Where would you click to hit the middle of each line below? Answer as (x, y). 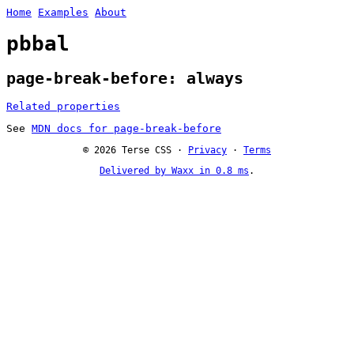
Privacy (207, 150)
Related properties (63, 106)
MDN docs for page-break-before (126, 128)
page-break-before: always (125, 78)
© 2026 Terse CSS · (136, 150)
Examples (63, 12)
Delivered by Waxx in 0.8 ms (174, 170)
